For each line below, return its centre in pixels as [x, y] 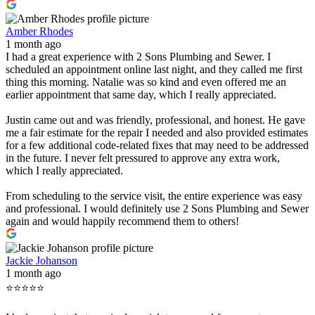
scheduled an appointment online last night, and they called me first [154, 69]
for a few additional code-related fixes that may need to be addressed [157, 145]
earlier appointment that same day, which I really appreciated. [141, 94]
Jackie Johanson [41, 260]
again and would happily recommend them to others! [122, 221]
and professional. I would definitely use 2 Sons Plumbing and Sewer [157, 208]
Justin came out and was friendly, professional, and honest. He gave [155, 120]
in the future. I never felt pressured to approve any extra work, [143, 157]
